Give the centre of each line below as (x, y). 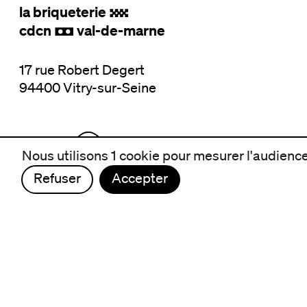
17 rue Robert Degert (82, 70)
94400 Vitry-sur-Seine (88, 88)
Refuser (57, 178)
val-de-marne (120, 30)
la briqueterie (64, 12)
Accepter (140, 178)
